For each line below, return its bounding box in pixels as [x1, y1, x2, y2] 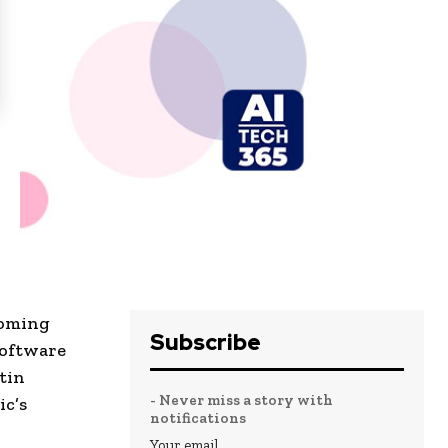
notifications [150, 409, 246, 428]
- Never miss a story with [150, 391, 333, 410]
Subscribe [150, 328, 261, 358]
